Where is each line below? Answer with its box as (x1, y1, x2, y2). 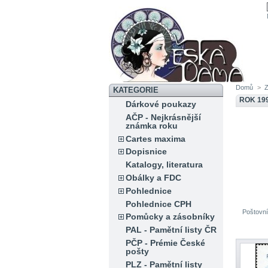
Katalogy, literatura (126, 160, 203, 170)
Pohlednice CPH (126, 199, 192, 209)
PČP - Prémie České (126, 237, 206, 248)
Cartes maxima (126, 133, 186, 144)
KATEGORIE (112, 86, 159, 95)
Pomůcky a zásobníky (126, 212, 215, 222)
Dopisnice (126, 147, 167, 157)
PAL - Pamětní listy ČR (126, 225, 217, 235)
